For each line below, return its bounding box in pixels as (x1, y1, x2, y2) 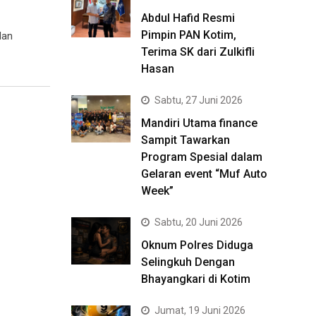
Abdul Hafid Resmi (141, 11, 235, 25)
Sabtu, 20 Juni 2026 (154, 217, 243, 228)
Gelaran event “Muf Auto (141, 167, 267, 181)
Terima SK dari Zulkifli (141, 45, 255, 59)
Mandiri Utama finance (141, 116, 257, 130)
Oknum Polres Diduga (141, 238, 253, 252)
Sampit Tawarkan (141, 133, 230, 147)
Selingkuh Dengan (141, 255, 235, 269)
